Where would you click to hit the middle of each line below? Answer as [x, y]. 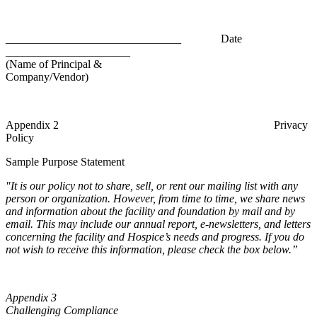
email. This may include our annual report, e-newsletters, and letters [158, 224]
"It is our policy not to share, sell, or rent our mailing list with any [152, 186]
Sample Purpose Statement [65, 162]
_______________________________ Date [124, 39]
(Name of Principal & [54, 64]
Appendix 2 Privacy [157, 125]
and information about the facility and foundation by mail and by [150, 212]
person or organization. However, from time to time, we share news [155, 199]
